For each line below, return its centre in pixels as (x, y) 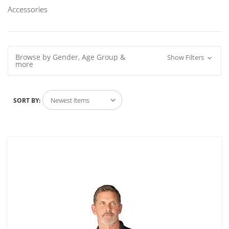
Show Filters (186, 57)
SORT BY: (27, 100)
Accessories (28, 9)
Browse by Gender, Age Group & (70, 57)
